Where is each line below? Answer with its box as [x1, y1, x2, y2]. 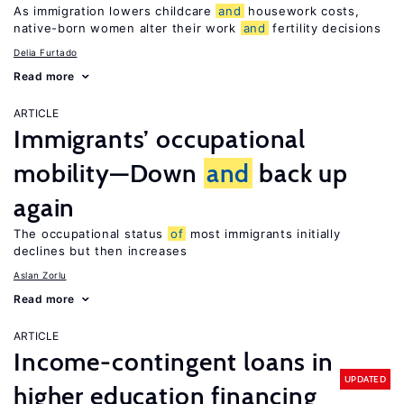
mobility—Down [14, 158, 204, 188]
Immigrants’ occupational [14, 124, 307, 154]
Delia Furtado [14, 47, 78, 58]
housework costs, [243, 4, 360, 18]
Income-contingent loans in [14, 346, 334, 377]
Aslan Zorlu [14, 270, 67, 280]
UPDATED [344, 372, 386, 385]
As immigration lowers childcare [14, 4, 216, 18]
